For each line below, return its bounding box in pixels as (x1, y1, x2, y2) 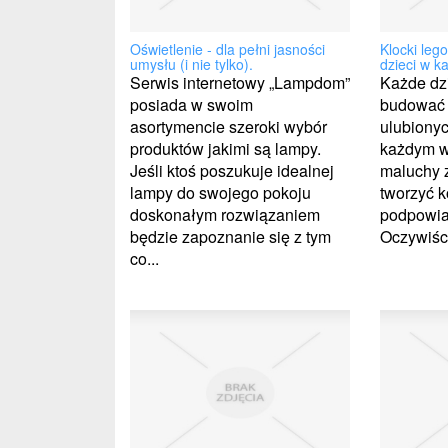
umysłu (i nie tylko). (130, 53, 253, 74)
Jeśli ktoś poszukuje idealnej (130, 158, 334, 182)
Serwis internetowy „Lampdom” (130, 70, 350, 94)
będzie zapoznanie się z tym (130, 224, 331, 248)
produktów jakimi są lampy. (130, 136, 321, 160)
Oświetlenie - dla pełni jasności (130, 38, 325, 59)
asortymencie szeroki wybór (130, 114, 327, 138)
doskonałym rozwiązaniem (130, 202, 320, 226)
